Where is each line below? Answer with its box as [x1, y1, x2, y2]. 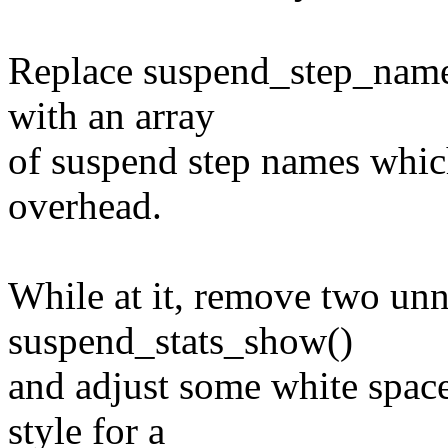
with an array [8, 94, 215, 138]
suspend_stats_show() [8, 319, 353, 363]
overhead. [8, 184, 162, 228]
